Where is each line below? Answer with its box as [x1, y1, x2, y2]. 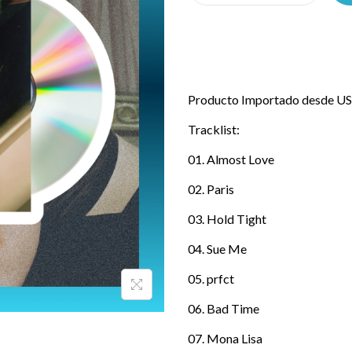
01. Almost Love [188, 152, 274, 167]
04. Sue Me [188, 241, 247, 256]
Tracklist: [188, 122, 240, 137]
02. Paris [188, 181, 234, 196]
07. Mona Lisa [188, 331, 262, 346]
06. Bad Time [188, 301, 259, 316]
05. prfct [188, 271, 234, 286]
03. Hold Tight [188, 211, 266, 226]
